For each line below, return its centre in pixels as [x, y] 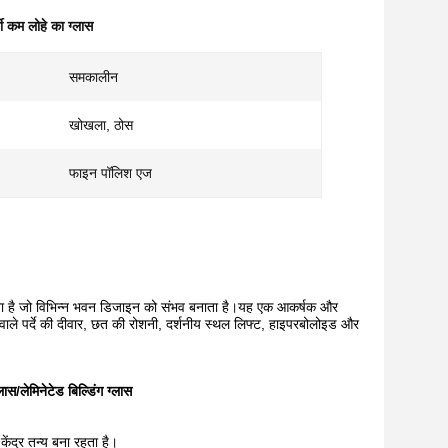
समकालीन [93, 77]
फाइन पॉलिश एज [110, 173]
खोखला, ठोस [101, 125]
